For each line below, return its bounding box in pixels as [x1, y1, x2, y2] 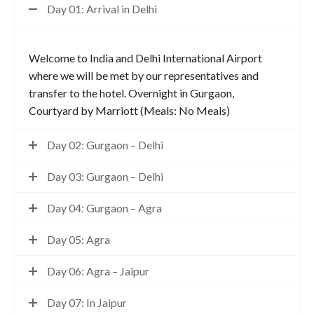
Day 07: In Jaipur [47, 296, 127, 309]
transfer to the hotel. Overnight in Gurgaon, [29, 86, 234, 100]
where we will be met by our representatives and [29, 69, 259, 82]
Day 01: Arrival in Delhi [47, 2, 157, 15]
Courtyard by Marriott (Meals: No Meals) [29, 104, 230, 117]
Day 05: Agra [47, 233, 110, 246]
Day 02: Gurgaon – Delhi [47, 138, 163, 151]
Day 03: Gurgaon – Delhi [47, 170, 163, 183]
